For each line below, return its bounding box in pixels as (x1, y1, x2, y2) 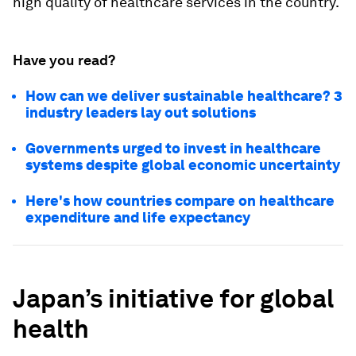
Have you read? (13, 52, 115, 68)
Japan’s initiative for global (13, 283, 334, 314)
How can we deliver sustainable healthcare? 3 (25, 87, 342, 104)
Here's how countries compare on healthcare (25, 192, 335, 209)
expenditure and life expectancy (25, 209, 250, 226)
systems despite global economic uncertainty (25, 157, 340, 173)
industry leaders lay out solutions (25, 104, 259, 121)
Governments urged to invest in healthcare (25, 140, 321, 157)
